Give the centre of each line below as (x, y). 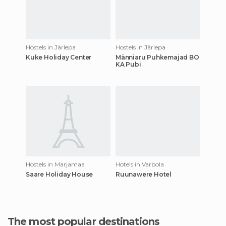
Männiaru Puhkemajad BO (157, 57)
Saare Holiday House (60, 174)
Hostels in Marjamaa (55, 164)
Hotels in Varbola (140, 164)
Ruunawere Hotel (144, 174)
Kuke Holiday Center (59, 57)
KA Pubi (128, 64)
